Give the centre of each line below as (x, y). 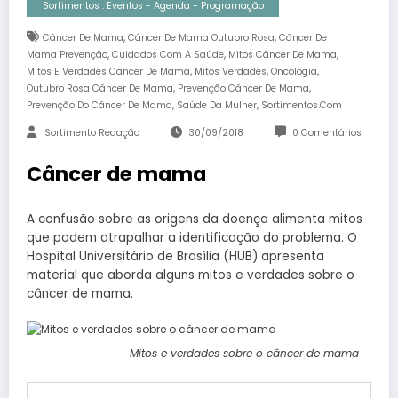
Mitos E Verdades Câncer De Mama (108, 72)
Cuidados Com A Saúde (168, 55)
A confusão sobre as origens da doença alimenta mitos (195, 219)
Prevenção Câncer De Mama (243, 89)
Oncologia (294, 72)
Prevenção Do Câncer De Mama (99, 106)
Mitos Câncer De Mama (283, 55)
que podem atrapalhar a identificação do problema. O (194, 237)
